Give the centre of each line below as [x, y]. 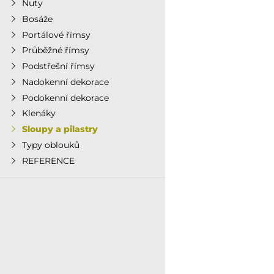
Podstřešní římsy [58, 66]
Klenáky [39, 113]
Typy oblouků [50, 145]
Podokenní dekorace [65, 98]
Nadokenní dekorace [65, 82]
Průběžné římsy [55, 50]
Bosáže [37, 19]
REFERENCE [48, 161]
